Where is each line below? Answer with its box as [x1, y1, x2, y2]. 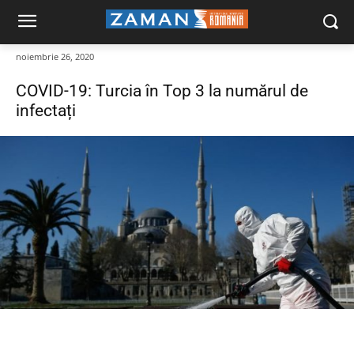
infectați [16, 101, 76, 121]
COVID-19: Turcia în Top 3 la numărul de [16, 81, 308, 101]
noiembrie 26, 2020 [16, 51, 94, 63]
